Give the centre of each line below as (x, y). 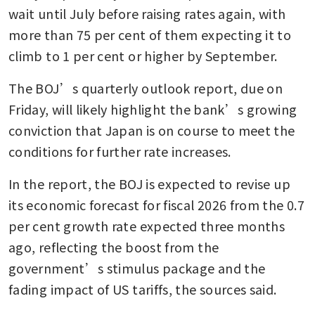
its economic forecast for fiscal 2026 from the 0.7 (156, 205)
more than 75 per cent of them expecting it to (150, 35)
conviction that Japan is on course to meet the (152, 130)
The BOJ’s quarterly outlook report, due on (146, 88)
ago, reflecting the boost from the (114, 247)
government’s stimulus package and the (137, 268)
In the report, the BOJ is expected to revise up (149, 184)
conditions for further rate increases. (120, 152)
